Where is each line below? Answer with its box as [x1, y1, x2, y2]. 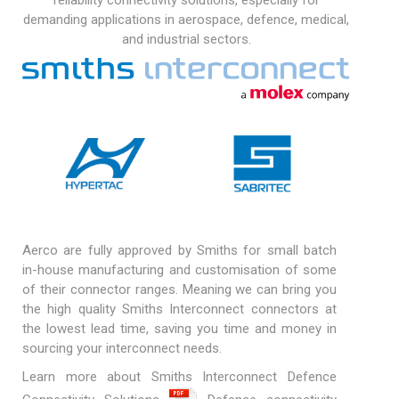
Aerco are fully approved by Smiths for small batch [22, 241, 337, 258]
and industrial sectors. [121, 31, 251, 47]
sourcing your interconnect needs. [22, 339, 222, 356]
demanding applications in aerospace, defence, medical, [23, 12, 349, 28]
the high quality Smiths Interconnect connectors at [22, 300, 337, 317]
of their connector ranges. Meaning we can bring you [22, 281, 337, 297]
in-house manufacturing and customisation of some [22, 261, 337, 278]
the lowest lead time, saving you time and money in [22, 320, 337, 337]
